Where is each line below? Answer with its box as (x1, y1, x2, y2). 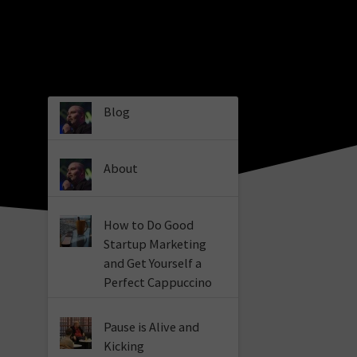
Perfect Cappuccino (104, 274, 213, 291)
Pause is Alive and (104, 318, 200, 335)
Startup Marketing (104, 236, 207, 253)
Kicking (104, 337, 145, 354)
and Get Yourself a (104, 255, 202, 272)
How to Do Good (104, 217, 194, 233)
